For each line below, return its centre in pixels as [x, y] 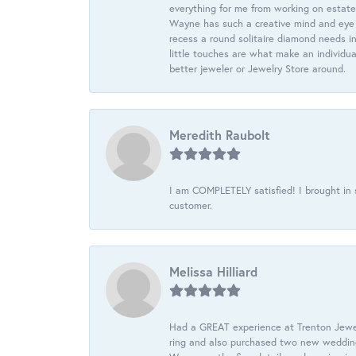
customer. [191, 206]
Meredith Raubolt [220, 135]
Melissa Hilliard [213, 272]
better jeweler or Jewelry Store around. [257, 69]
